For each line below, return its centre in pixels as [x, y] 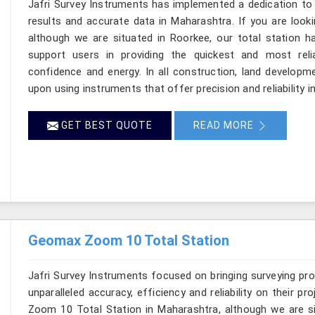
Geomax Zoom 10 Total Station [128, 240]
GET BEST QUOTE [105, 125]
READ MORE [225, 125]
